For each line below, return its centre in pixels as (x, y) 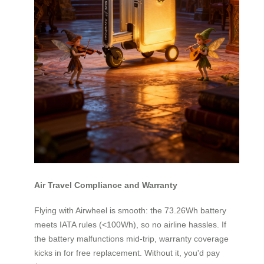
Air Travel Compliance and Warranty (106, 185)
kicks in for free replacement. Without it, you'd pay (127, 253)
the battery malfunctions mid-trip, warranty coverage (131, 238)
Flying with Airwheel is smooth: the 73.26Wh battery (130, 210)
